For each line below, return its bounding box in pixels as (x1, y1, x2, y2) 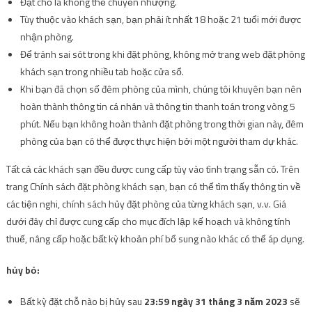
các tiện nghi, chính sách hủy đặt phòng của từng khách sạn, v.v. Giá (6, 196, 286, 211)
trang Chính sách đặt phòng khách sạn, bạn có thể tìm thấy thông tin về (6, 178, 301, 194)
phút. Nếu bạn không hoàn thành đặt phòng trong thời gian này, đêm (19, 116, 304, 131)
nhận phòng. (19, 29, 74, 44)
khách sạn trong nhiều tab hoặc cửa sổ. (19, 63, 184, 79)
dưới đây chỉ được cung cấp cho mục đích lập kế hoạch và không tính (6, 213, 290, 228)
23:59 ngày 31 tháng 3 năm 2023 (143, 293, 290, 309)
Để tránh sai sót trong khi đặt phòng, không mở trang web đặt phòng (19, 46, 305, 61)
